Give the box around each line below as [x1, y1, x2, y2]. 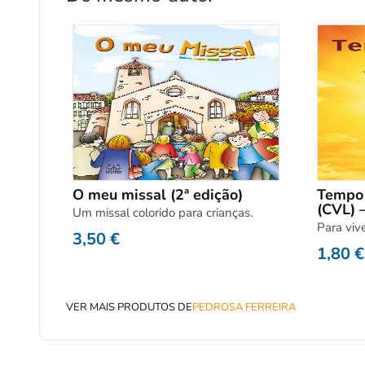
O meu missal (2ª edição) [73, 184, 243, 204]
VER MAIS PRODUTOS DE [66, 299, 192, 314]
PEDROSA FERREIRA [192, 299, 296, 314]
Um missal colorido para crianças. [73, 204, 253, 221]
